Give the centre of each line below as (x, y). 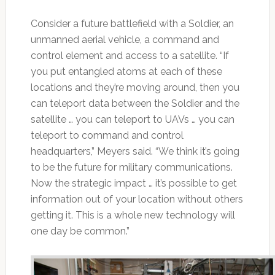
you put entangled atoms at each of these (126, 71)
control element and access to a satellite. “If (130, 55)
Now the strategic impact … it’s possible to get (134, 183)
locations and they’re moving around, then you (135, 87)
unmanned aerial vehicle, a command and (125, 39)
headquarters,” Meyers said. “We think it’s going (135, 151)
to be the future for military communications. (131, 167)
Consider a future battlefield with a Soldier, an (132, 23)
